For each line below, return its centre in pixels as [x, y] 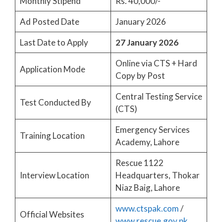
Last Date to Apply [54, 42]
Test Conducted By [55, 102]
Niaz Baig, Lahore [147, 187]
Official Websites [52, 214]
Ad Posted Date [49, 21]
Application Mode [52, 69]
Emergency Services [152, 129]
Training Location [52, 135]
